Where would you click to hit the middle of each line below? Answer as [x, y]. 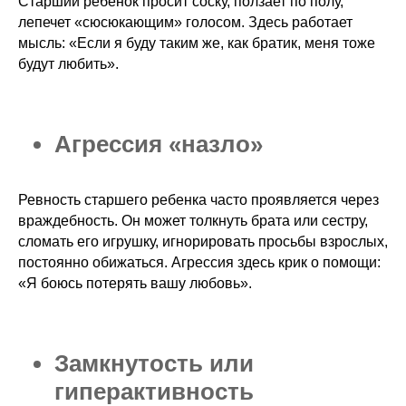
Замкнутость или [154, 364]
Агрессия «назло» [159, 145]
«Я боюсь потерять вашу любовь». [135, 284]
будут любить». [68, 64]
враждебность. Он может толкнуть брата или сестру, [193, 221]
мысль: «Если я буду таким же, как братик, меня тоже [197, 43]
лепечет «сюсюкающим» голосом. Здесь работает [185, 23]
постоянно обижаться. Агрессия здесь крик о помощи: [199, 263]
